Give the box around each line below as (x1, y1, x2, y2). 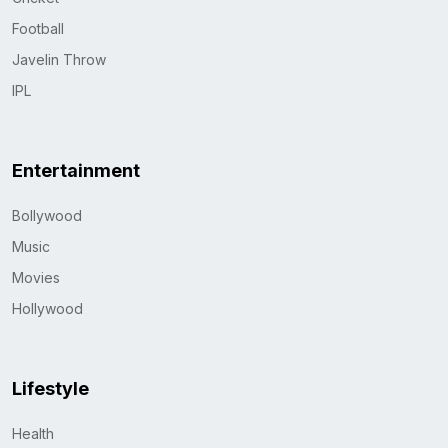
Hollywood (12, 299, 83, 317)
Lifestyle (12, 377, 89, 399)
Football (12, 19, 64, 37)
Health (12, 424, 54, 442)
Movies (12, 268, 60, 286)
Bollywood (12, 206, 82, 224)
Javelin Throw (12, 50, 106, 68)
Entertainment (12, 159, 140, 181)
